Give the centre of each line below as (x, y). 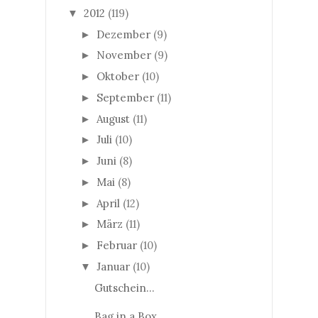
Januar (113, 266)
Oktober (118, 76)
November (124, 55)
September (125, 97)
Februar (117, 245)
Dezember (124, 34)
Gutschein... (124, 287)
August (113, 119)
